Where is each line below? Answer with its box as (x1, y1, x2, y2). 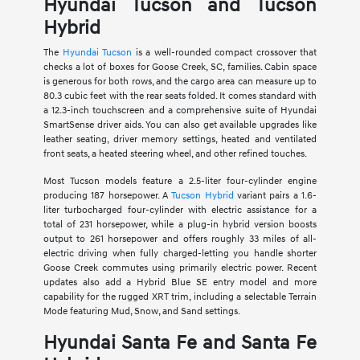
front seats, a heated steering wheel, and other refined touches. (43, 148, 307, 161)
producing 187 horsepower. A (43, 190, 172, 202)
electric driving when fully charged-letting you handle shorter (43, 247, 317, 260)
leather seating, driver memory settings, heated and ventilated (43, 133, 317, 146)
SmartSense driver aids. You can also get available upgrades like (43, 119, 317, 132)
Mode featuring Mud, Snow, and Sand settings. (43, 305, 240, 318)
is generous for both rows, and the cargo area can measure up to (43, 76, 317, 88)
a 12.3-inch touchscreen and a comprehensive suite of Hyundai (43, 104, 317, 117)
